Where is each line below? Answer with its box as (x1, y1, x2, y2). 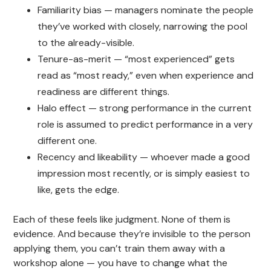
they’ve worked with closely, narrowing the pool (38, 19, 248, 33)
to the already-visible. (38, 36, 135, 49)
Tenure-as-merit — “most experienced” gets (38, 52, 235, 65)
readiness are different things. (38, 85, 170, 98)
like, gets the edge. (38, 183, 120, 196)
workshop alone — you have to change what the (13, 256, 228, 269)
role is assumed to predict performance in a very (38, 117, 253, 131)
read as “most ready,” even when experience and (38, 68, 254, 82)
